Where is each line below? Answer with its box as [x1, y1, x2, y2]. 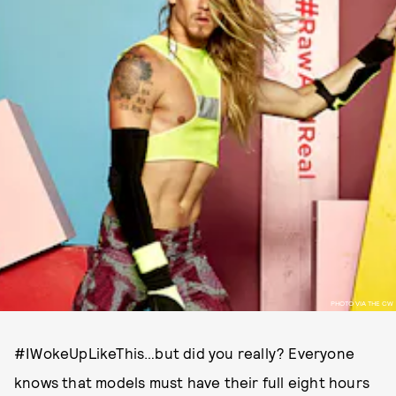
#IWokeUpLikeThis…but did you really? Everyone [14, 344, 355, 362]
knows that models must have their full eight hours [14, 373, 370, 391]
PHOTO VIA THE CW [330, 298, 393, 308]
